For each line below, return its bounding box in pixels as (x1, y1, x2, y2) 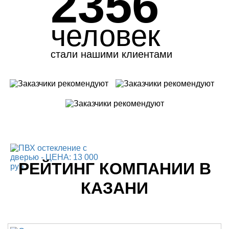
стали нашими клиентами (51, 48, 172, 60)
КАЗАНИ (81, 178, 148, 197)
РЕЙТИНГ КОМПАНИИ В (18, 159, 211, 178)
